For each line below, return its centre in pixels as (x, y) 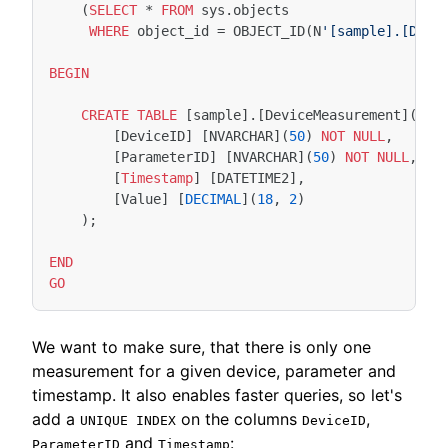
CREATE (105, 115)
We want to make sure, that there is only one (201, 347)
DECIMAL (213, 199)
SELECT (113, 10)
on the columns (239, 419)
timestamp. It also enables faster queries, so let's (217, 395)
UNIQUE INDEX (128, 420)
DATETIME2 (253, 178)
